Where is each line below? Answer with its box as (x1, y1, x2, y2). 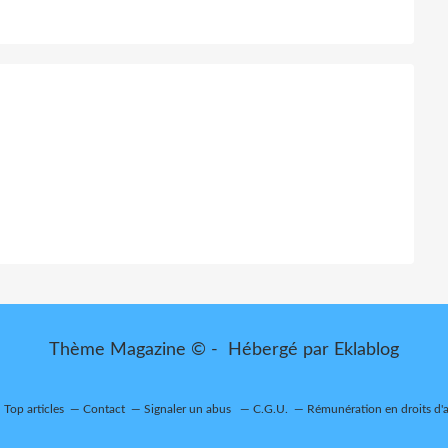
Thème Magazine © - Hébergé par (49, 340, 334, 359)
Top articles (3, 402, 64, 415)
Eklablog (334, 340, 399, 359)
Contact (82, 402, 125, 415)
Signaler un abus (143, 402, 234, 415)
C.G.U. (252, 402, 288, 415)
